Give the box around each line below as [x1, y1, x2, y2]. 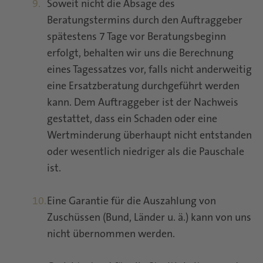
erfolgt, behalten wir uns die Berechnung [47, 49, 234, 59]
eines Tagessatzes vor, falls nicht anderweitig [47, 65, 252, 76]
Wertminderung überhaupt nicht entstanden [47, 131, 252, 141]
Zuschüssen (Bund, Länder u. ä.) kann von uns [47, 213, 251, 224]
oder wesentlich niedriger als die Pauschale [47, 147, 244, 158]
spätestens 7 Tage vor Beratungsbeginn [47, 32, 226, 43]
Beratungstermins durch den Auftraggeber [47, 16, 242, 26]
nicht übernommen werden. [47, 230, 175, 240]
